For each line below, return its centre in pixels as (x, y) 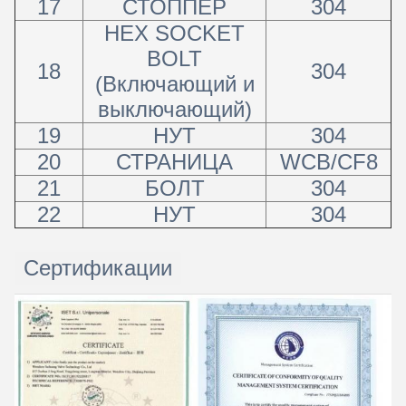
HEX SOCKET (174, 33)
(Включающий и (174, 84)
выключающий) (174, 109)
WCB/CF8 (329, 162)
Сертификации (98, 268)
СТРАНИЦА (174, 162)
